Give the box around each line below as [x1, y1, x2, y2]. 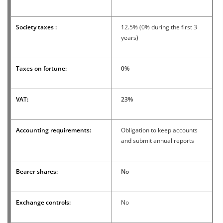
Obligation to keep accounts [121, 125, 198, 134]
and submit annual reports [121, 136, 194, 145]
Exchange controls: [16, 198, 71, 207]
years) [121, 33, 138, 42]
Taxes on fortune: [16, 64, 67, 73]
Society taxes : [16, 22, 57, 31]
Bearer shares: [16, 167, 58, 176]
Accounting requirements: [16, 125, 91, 134]
